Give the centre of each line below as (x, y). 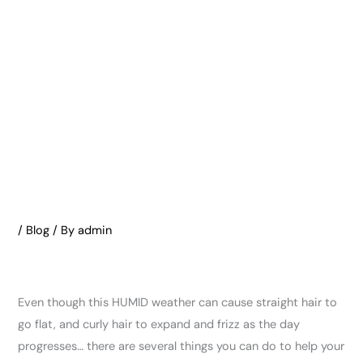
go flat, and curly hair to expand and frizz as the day (159, 324)
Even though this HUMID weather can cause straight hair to (178, 302)
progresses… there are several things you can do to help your (181, 346)
